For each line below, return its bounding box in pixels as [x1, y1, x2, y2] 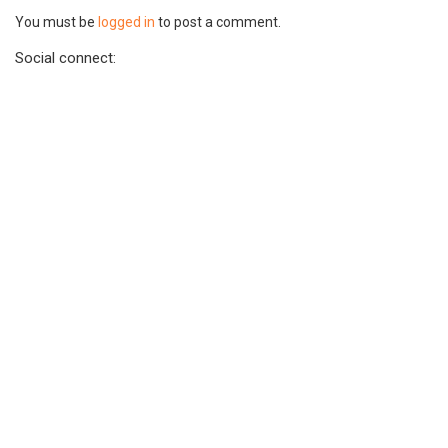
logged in [98, 13, 155, 30]
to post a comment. [155, 13, 281, 30]
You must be [15, 13, 98, 30]
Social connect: [15, 49, 116, 68]
